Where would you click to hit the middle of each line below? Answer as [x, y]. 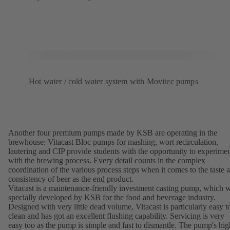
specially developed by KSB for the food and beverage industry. [112, 198]
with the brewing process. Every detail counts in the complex [107, 161]
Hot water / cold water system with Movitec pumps [113, 82]
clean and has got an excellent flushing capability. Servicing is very [116, 216]
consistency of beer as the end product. [71, 179]
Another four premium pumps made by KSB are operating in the [113, 133]
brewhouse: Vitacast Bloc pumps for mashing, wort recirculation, [113, 142]
